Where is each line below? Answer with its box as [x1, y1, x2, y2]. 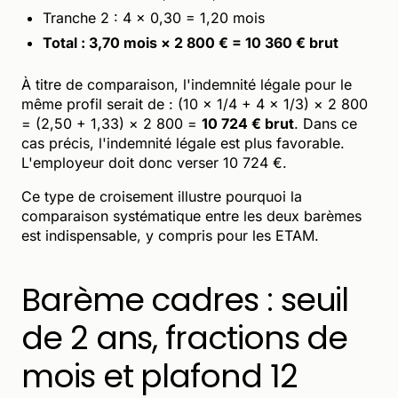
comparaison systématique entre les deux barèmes [21, 206, 362, 225]
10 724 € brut [202, 114, 294, 132]
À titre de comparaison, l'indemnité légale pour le [21, 75, 352, 93]
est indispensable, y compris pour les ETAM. [21, 226, 319, 244]
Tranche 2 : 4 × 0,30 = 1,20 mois [43, 8, 265, 27]
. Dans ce [294, 114, 357, 132]
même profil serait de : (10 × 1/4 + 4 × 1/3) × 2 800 [21, 94, 368, 113]
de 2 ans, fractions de [21, 314, 348, 361]
